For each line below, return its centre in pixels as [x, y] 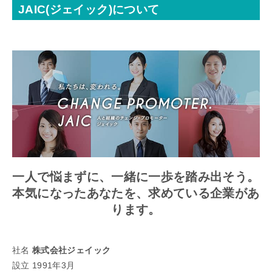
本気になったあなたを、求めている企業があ [136, 193]
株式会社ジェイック [72, 250]
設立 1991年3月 [44, 265]
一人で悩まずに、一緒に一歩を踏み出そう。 [136, 176]
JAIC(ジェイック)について [89, 9]
